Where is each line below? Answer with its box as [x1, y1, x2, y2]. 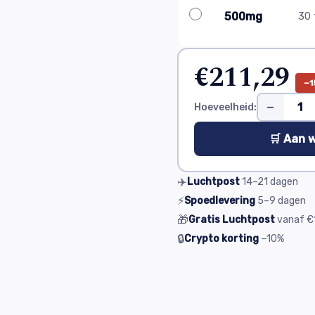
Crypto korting [184, 233, 259, 245]
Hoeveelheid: [193, 101, 257, 113]
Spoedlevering [184, 195, 255, 207]
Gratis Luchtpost [188, 214, 275, 226]
